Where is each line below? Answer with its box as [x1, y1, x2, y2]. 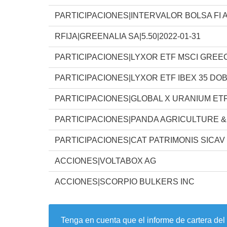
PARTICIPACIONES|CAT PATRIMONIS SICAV [55, 135, 225, 144]
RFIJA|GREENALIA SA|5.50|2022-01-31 [55, 31, 201, 41]
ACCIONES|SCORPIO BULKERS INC [55, 177, 195, 186]
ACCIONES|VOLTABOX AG [55, 156, 156, 165]
